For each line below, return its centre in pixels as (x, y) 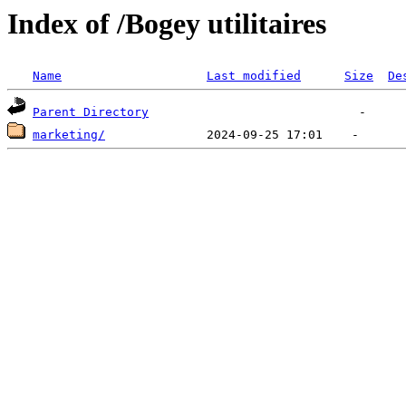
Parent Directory (91, 112)
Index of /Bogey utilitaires (167, 24)
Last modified (254, 76)
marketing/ (69, 135)
